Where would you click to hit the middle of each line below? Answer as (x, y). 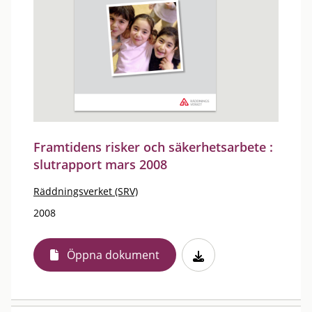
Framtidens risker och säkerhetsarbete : (153, 147)
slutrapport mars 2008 (100, 164)
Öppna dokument (113, 255)
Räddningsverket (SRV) (86, 191)
